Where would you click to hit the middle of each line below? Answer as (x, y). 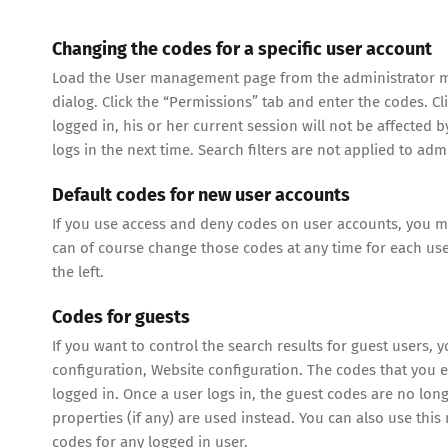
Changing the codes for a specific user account (242, 49)
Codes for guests (121, 316)
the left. (78, 271)
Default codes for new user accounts (201, 195)
